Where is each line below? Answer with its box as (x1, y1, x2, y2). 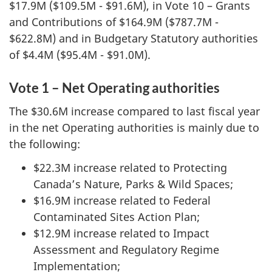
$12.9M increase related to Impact (33, 225, 209, 240)
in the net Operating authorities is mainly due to (9, 120, 259, 135)
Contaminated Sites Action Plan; (33, 209, 200, 224)
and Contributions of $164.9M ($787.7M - (9, 14, 219, 29)
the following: (9, 137, 80, 151)
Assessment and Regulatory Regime (33, 242, 219, 257)
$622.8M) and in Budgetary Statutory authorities (9, 30, 258, 46)
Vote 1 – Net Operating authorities (9, 79, 220, 96)
